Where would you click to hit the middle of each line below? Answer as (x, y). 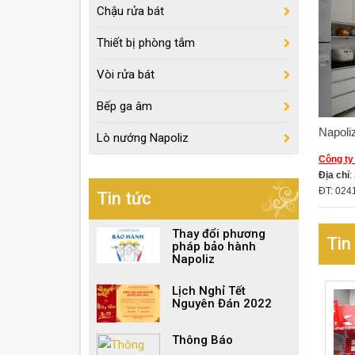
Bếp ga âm (124, 106)
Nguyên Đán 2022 (222, 303)
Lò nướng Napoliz (143, 138)
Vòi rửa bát (126, 74)
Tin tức (124, 198)
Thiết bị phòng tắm (146, 43)
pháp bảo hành (214, 246)
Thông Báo (202, 340)
